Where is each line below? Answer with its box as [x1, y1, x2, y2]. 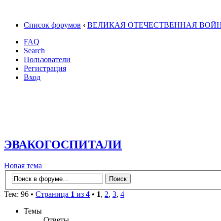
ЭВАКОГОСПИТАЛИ [4, 138, 122, 151]
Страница [36, 190, 71, 199]
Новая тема [4, 161, 42, 170]
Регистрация [24, 64, 66, 73]
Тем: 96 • [4, 190, 36, 199]
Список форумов [24, 21, 81, 29]
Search [24, 46, 45, 55]
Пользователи [24, 55, 71, 64]
